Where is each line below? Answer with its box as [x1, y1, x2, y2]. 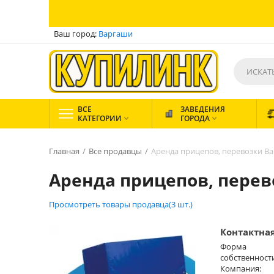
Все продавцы [89, 146, 142, 157]
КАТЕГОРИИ [78, 113, 122, 124]
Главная [49, 146, 80, 157]
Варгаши [98, 28, 133, 39]
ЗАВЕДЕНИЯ [180, 104, 225, 114]
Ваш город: [54, 28, 98, 39]
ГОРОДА [180, 113, 210, 124]
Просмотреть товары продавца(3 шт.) [49, 199, 193, 210]
